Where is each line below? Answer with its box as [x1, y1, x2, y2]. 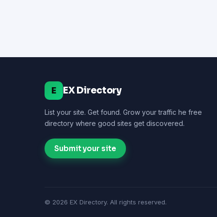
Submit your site [54, 144, 116, 153]
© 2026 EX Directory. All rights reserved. [45, 198, 167, 206]
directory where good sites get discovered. [45, 119, 185, 127]
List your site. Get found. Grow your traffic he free [45, 108, 202, 116]
